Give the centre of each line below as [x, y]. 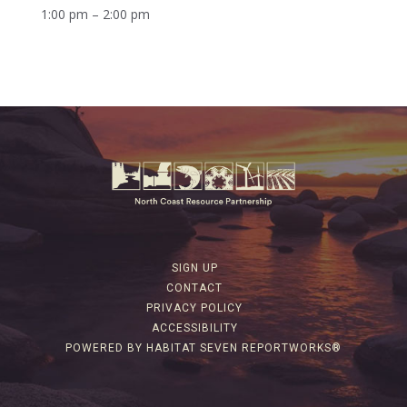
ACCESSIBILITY [194, 328]
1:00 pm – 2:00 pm [95, 14]
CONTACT [194, 288]
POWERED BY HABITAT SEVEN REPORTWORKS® [203, 348]
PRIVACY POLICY [194, 308]
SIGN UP [194, 268]
